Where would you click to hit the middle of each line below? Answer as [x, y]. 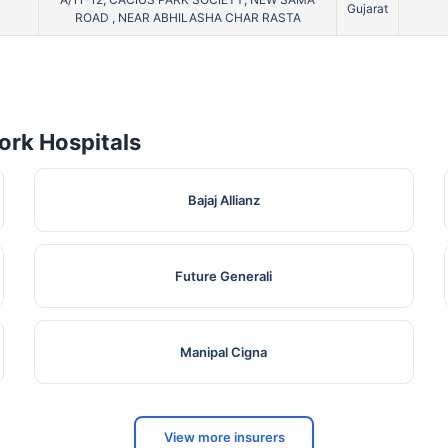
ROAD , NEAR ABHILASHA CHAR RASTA [187, 18]
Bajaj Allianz [223, 200]
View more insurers [224, 436]
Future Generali [224, 276]
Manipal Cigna [224, 352]
